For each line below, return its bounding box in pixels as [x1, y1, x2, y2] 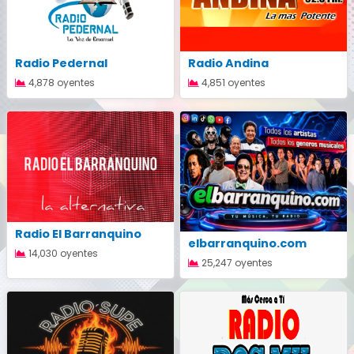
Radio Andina [188, 55, 269, 71]
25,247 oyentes [199, 255, 273, 269]
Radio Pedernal [15, 55, 107, 71]
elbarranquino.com [188, 235, 307, 251]
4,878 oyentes [26, 75, 95, 89]
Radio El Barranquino [15, 226, 141, 243]
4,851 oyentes [199, 75, 265, 89]
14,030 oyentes [26, 247, 98, 261]
